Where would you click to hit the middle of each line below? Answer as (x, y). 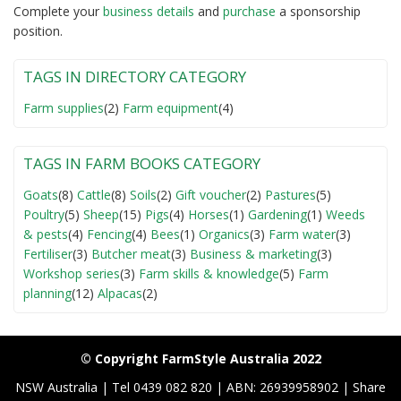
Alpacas (120, 293)
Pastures (290, 194)
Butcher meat (131, 253)
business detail (145, 11)
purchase (249, 11)
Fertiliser (48, 253)
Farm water (302, 234)
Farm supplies (64, 107)
